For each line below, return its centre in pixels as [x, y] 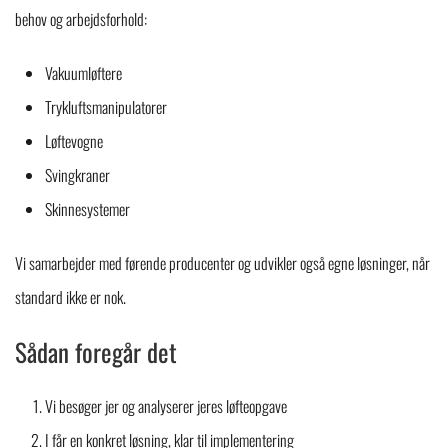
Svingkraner [77, 175]
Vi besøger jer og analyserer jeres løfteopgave [166, 406]
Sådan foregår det [96, 351]
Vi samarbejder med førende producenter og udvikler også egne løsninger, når [222, 263]
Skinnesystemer [87, 209]
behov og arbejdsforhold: [81, 19]
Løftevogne [74, 141]
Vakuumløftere [83, 73]
